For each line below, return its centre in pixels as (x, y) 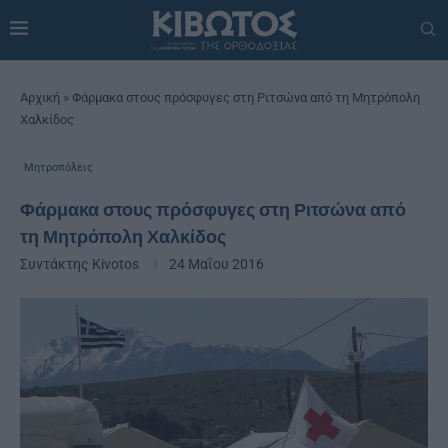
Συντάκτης (56, 263)
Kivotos (115, 263)
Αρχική (40, 97)
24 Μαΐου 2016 (216, 263)
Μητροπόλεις (58, 167)
